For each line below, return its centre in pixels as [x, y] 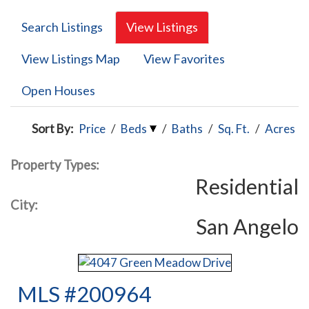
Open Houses [58, 90]
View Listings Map [71, 59]
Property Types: [55, 165]
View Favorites [184, 59]
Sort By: [52, 129]
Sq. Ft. [234, 129]
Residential [247, 186]
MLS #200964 [84, 294]
